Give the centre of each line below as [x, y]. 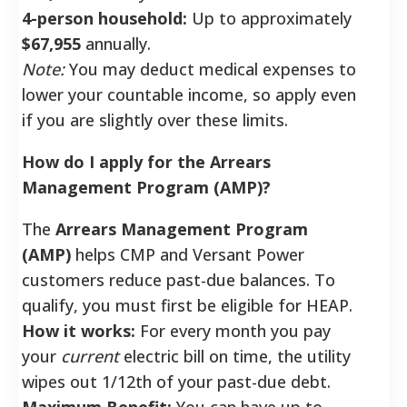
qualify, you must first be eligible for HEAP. [187, 305]
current [90, 356]
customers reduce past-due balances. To [179, 279]
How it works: [79, 330]
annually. [116, 43]
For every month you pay [233, 330]
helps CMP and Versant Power [188, 254]
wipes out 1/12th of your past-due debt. [176, 381]
